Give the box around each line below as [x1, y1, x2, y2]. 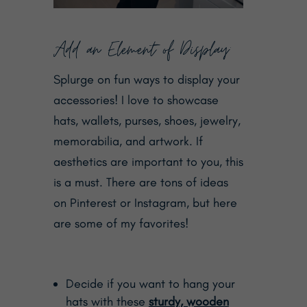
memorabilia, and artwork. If [53, 134, 203, 149]
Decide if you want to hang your [65, 276, 235, 292]
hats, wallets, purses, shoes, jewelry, [53, 113, 241, 129]
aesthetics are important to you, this [53, 154, 243, 170]
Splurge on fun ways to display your [53, 72, 240, 88]
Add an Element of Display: [53, 36, 231, 65]
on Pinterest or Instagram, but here [53, 195, 237, 211]
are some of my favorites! [53, 216, 188, 232]
